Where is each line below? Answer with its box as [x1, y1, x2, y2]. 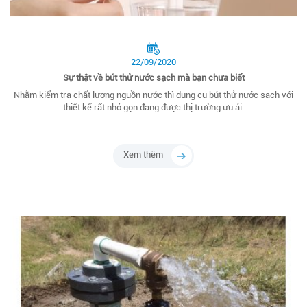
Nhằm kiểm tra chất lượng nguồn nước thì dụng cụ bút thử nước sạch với [14, 90, 293, 101]
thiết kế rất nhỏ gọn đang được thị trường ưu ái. [63, 102, 244, 113]
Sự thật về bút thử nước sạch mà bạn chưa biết [62, 73, 245, 84]
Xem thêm [123, 149, 163, 160]
